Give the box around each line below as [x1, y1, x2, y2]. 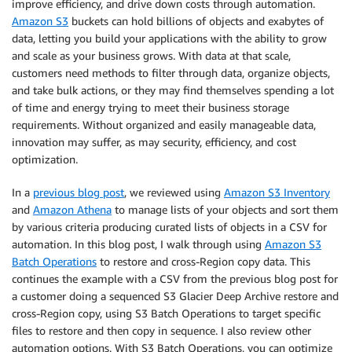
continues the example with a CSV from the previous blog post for [12, 272, 338, 285]
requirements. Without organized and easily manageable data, [12, 118, 316, 131]
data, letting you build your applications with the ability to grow [12, 31, 327, 45]
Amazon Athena [33, 203, 112, 216]
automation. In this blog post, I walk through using [12, 237, 265, 251]
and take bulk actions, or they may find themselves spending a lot [12, 83, 334, 97]
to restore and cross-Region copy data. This [97, 255, 310, 268]
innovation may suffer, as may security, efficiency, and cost [12, 135, 296, 148]
